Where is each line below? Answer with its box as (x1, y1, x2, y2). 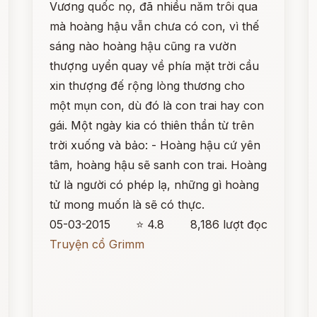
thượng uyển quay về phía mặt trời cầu (50, 59, 260, 73)
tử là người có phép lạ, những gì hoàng (50, 178, 260, 192)
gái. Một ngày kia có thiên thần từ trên (50, 118, 255, 132)
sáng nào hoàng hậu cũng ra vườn (50, 39, 237, 53)
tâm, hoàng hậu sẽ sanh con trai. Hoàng (50, 158, 267, 172)
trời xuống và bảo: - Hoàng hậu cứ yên (50, 138, 261, 152)
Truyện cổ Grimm (50, 237, 145, 251)
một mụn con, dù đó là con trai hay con (50, 98, 265, 113)
